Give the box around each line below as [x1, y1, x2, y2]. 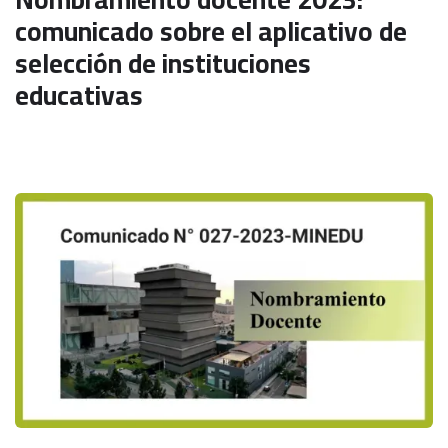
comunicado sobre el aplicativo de [15, 6, 407, 56]
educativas [15, 70, 143, 120]
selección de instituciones [15, 38, 311, 88]
